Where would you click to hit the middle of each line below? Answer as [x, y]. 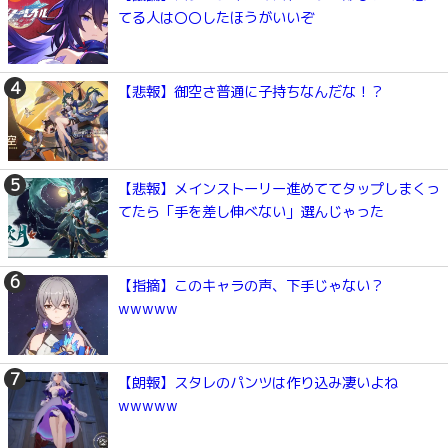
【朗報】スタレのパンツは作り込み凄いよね [258, 383]
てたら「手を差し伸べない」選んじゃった [251, 212]
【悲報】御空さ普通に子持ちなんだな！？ [251, 92]
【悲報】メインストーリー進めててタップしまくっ [279, 189]
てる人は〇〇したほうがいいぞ [216, 18]
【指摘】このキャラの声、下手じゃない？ [251, 286]
